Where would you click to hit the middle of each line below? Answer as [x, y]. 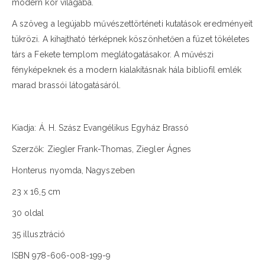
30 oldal [28, 213]
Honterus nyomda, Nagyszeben [73, 171]
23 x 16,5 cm [36, 192]
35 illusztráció [39, 235]
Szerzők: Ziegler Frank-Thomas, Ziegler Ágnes [102, 149]
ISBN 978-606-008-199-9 [62, 256]
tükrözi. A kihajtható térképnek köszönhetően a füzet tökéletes [131, 39]
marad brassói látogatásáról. [66, 85]
